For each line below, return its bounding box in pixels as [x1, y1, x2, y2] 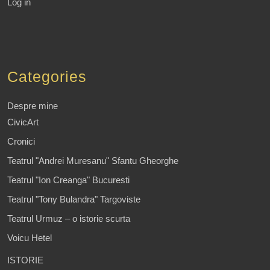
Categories [7, 68, 87, 86]
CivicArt [7, 117, 39, 128]
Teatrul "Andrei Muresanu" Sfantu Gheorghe [7, 155, 178, 166]
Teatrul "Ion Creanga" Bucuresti [7, 175, 130, 186]
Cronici [7, 136, 35, 147]
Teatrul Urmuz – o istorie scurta [7, 213, 130, 224]
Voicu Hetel [7, 233, 52, 243]
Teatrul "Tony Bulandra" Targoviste [7, 194, 140, 205]
